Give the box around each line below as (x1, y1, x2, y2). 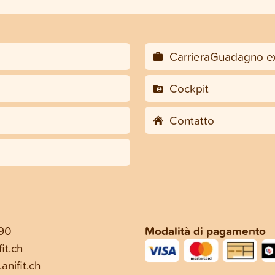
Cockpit (166, 80, 209, 97)
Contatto (166, 112, 214, 129)
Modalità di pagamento (145, 222, 266, 240)
